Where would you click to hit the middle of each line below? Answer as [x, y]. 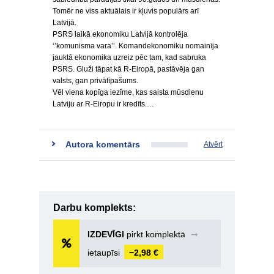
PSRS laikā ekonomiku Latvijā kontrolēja [120, 34]
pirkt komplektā [156, 234]
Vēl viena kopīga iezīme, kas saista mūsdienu [128, 92]
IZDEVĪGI [106, 234]
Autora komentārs [103, 144]
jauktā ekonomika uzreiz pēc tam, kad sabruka [129, 57]
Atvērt [213, 144]
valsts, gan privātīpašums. [95, 81]
